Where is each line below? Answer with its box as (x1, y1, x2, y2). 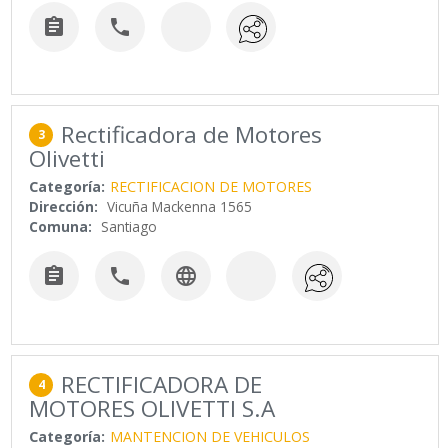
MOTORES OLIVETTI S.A (29, 392, 276, 424)
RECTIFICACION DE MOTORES (110, 177, 313, 197)
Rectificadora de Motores (61, 119, 323, 151)
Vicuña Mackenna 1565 (107, 197, 253, 217)
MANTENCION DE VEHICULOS (110, 426, 311, 446)
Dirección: (29, 197, 99, 217)
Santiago (101, 217, 158, 237)
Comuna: (29, 217, 93, 237)
